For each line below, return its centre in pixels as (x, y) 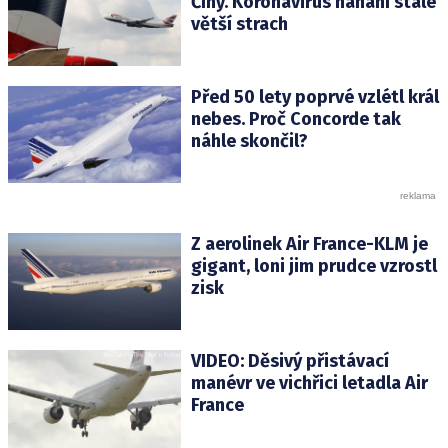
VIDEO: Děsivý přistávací (289, 361)
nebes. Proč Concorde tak (295, 119)
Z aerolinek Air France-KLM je (309, 244)
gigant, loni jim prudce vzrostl (313, 266)
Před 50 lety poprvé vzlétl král (314, 97)
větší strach (239, 23)
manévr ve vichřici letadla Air (309, 383)
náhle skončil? (249, 141)
